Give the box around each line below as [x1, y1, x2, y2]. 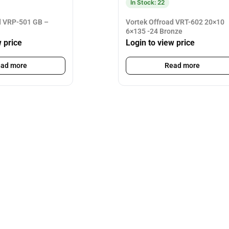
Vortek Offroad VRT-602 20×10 [126, 17, 224, 26]
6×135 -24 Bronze [126, 27, 182, 35]
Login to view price [126, 38, 195, 48]
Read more [164, 61, 200, 70]
